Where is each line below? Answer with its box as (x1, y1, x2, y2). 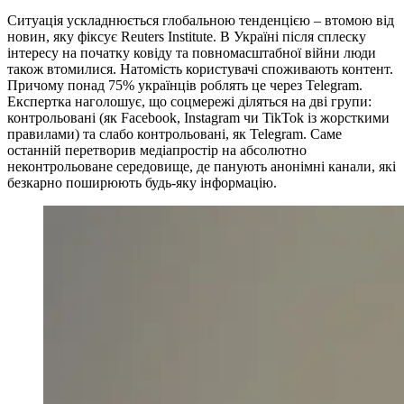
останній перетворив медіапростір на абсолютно (7, 142, 307, 159)
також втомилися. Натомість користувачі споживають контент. (7, 61, 393, 78)
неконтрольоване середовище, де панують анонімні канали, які (7, 159, 396, 175)
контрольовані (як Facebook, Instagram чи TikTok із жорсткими (7, 110, 390, 126)
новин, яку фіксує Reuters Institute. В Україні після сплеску (7, 29, 366, 45)
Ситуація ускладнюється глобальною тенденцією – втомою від (7, 13, 394, 29)
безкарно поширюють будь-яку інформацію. (7, 175, 277, 191)
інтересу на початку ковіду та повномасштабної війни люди (7, 45, 376, 61)
